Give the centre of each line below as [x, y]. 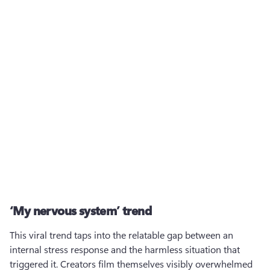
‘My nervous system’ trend [80, 210]
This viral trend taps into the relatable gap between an [121, 235]
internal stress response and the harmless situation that [125, 249]
